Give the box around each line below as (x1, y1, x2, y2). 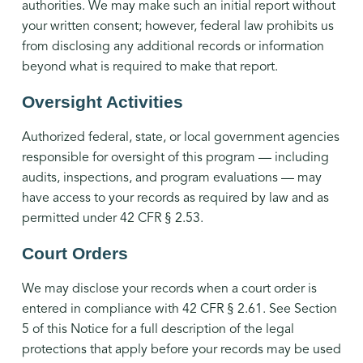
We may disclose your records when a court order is (21, 280, 317, 297)
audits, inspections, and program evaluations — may (21, 169, 322, 186)
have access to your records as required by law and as (21, 190, 329, 207)
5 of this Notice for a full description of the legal (21, 321, 294, 338)
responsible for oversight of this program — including (21, 149, 329, 166)
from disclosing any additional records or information (21, 38, 324, 55)
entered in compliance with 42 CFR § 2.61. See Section (21, 301, 337, 318)
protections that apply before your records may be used (21, 341, 341, 358)
